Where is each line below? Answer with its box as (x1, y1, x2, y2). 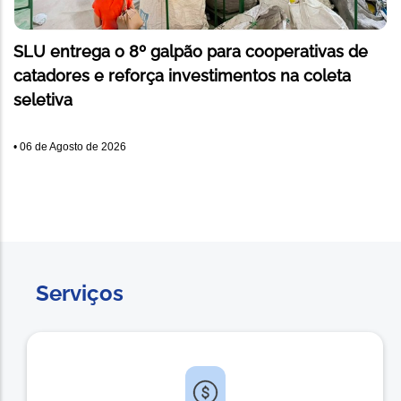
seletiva (13, 90, 73, 109)
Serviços (36, 279, 124, 306)
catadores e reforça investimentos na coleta (13, 65, 351, 85)
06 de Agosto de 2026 (20, 140, 126, 153)
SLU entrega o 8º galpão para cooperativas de (13, 41, 368, 61)
